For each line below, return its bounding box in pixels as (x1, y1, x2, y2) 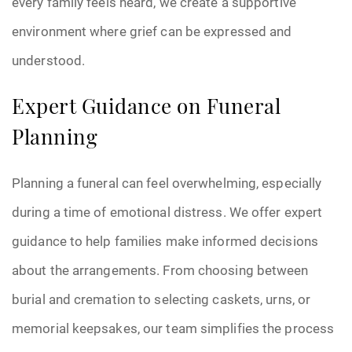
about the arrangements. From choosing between (12, 261, 309, 279)
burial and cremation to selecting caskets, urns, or (12, 290, 311, 308)
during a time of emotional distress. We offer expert (12, 203, 323, 221)
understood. (12, 51, 86, 69)
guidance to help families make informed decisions (12, 232, 318, 250)
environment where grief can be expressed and (12, 22, 292, 40)
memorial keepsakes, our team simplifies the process (12, 319, 335, 337)
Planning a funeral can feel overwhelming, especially (12, 174, 322, 192)
